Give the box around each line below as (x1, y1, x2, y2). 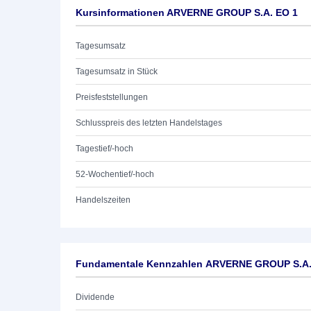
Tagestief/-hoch (76, 144, 133, 153)
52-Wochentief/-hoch (76, 169, 154, 179)
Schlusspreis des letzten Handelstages (76, 118, 222, 128)
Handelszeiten (76, 195, 131, 205)
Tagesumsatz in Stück (76, 67, 158, 76)
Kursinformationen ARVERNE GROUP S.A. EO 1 (76, 7, 298, 18)
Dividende (76, 292, 115, 302)
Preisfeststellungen (76, 92, 148, 102)
